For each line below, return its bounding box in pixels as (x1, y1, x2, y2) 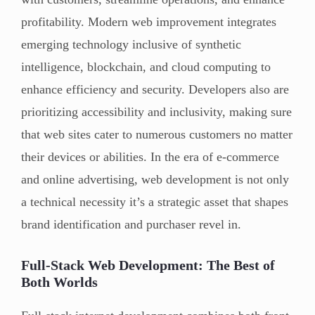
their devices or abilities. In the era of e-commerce (21, 149, 279, 164)
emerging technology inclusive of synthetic (21, 37, 241, 51)
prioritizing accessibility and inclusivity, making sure (21, 104, 292, 119)
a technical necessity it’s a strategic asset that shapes (21, 194, 288, 209)
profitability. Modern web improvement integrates (21, 14, 276, 29)
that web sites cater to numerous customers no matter (21, 127, 292, 141)
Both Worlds (21, 274, 98, 290)
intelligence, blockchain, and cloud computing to (21, 59, 271, 74)
